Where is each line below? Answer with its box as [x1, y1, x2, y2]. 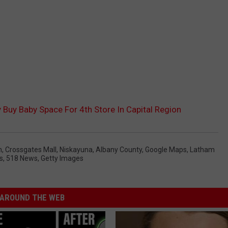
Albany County [96, 146, 142, 154]
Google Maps [145, 146, 187, 154]
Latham [190, 146, 215, 154]
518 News [6, 154, 38, 163]
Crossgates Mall [5, 146, 56, 154]
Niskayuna [60, 146, 93, 154]
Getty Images [41, 154, 83, 163]
